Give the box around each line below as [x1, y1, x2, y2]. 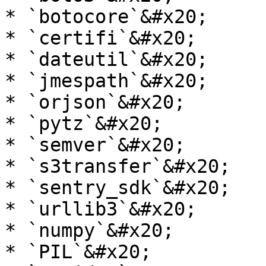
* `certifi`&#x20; [5, 27, 197, 49]
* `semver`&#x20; [5, 134, 185, 156]
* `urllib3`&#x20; [5, 198, 197, 220]
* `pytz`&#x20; [5, 113, 163, 134]
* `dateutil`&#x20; [5, 49, 208, 70]
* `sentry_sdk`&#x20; [5, 177, 230, 198]
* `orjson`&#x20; [5, 91, 185, 113]
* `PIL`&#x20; [5, 241, 151, 262]
